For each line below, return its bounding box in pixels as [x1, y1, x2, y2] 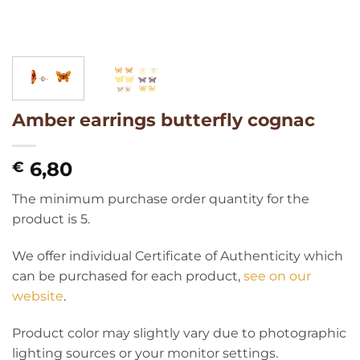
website [12, 288, 63, 305]
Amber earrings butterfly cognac [12, 108, 315, 132]
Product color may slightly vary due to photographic [12, 325, 346, 341]
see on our [243, 268, 311, 284]
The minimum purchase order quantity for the [12, 191, 309, 207]
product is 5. [12, 211, 90, 227]
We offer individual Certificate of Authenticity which [12, 248, 343, 264]
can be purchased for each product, [12, 268, 243, 284]
